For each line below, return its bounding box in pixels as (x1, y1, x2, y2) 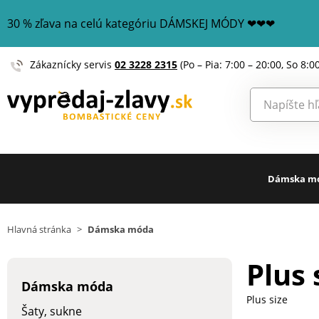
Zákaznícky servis (30, 58, 115, 71)
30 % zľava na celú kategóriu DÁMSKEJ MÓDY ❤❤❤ (7, 16, 275, 31)
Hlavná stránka (7, 223, 71, 236)
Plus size (246, 293, 288, 306)
